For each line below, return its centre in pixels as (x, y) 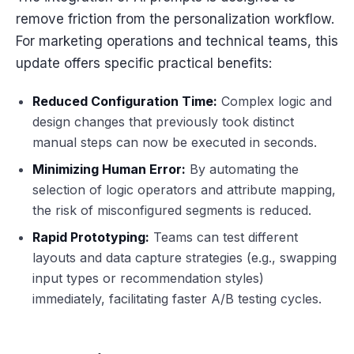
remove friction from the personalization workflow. (175, 19)
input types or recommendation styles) (148, 278)
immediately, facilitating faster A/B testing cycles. (177, 298)
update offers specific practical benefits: (144, 64)
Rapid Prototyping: (90, 237)
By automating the (242, 169)
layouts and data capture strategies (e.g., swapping (184, 257)
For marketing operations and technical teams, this (177, 41)
